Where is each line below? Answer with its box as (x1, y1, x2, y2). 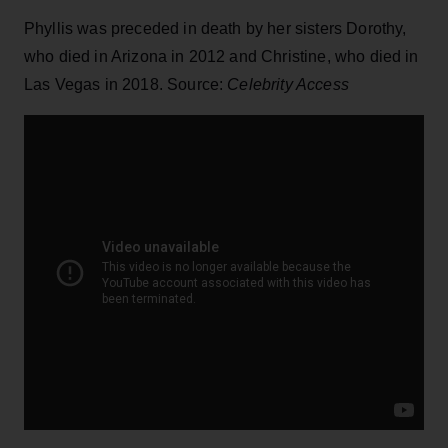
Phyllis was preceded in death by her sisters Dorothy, (24, 19, 407, 37)
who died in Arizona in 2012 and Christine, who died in (24, 47, 419, 65)
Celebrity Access (227, 75, 349, 93)
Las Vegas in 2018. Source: (24, 75, 228, 93)
